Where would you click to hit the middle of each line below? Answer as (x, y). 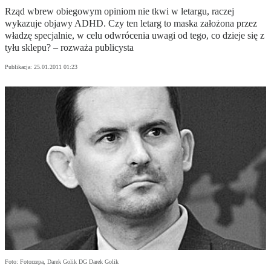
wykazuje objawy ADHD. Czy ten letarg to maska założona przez (131, 24)
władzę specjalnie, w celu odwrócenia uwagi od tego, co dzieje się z (135, 36)
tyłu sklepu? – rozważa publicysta (69, 48)
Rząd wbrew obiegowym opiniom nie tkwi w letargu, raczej (119, 11)
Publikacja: (19, 67)
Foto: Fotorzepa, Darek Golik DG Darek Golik (62, 262)
